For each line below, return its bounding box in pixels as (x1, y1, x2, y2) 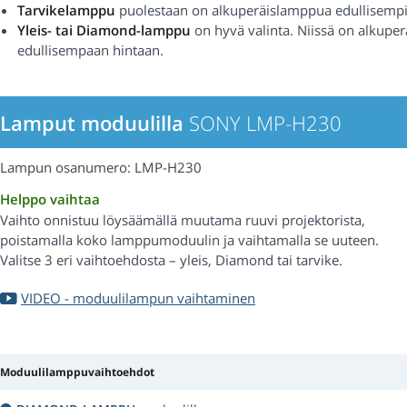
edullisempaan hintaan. (17, 41, 164, 60)
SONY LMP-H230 (184, 109, 342, 137)
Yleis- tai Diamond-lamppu (17, 21, 191, 40)
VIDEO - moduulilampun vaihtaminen (21, 289, 255, 308)
